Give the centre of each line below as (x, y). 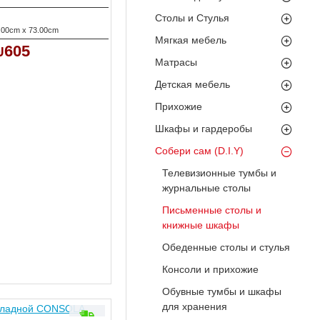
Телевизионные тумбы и (219, 173)
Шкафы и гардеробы (204, 129)
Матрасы (176, 62)
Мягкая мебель (191, 40)
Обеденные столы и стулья (226, 247)
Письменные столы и (212, 210)
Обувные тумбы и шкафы (222, 291)
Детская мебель (192, 84)
